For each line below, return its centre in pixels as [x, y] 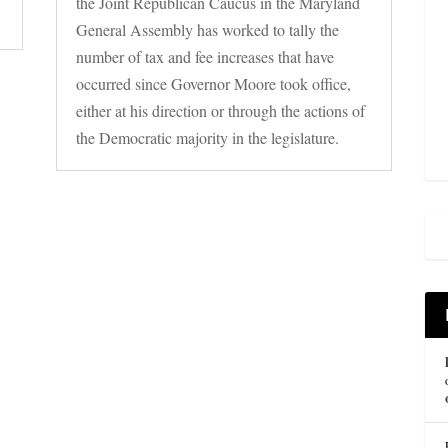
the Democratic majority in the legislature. [207, 138]
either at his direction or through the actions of [220, 111]
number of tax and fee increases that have [204, 57]
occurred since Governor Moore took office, [213, 84]
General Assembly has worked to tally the [207, 30]
